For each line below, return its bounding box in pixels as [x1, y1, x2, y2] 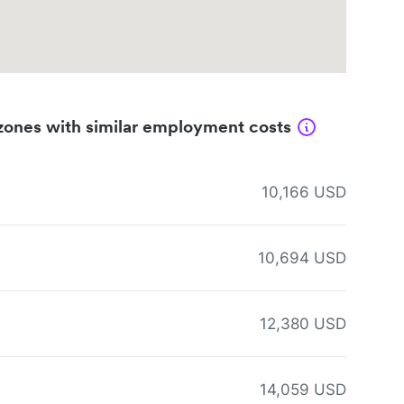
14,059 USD [260, 381, 346, 399]
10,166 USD [262, 183, 346, 202]
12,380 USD [260, 315, 346, 334]
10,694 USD [258, 249, 346, 268]
